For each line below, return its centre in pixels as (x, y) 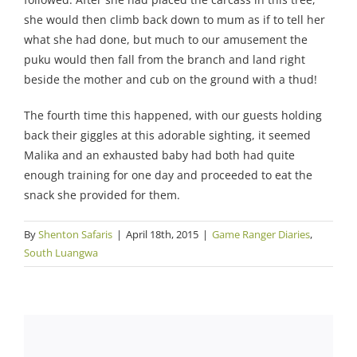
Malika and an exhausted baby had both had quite (159, 155)
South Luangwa (61, 253)
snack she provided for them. (102, 195)
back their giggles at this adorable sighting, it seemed (167, 135)
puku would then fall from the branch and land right (165, 60)
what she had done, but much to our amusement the (166, 40)
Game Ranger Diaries (261, 235)
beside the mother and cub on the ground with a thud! (171, 80)
